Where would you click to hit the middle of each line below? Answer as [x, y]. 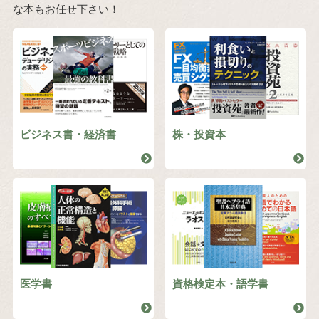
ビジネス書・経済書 [68, 135]
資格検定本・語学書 [221, 284]
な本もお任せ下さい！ [66, 9]
